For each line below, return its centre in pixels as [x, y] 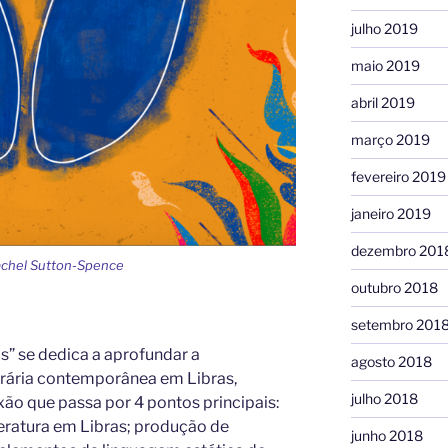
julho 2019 [384, 28]
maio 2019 [385, 65]
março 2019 [390, 139]
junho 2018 [386, 435]
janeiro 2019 [390, 213]
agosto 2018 [391, 361]
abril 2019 [382, 102]
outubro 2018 [394, 287]
